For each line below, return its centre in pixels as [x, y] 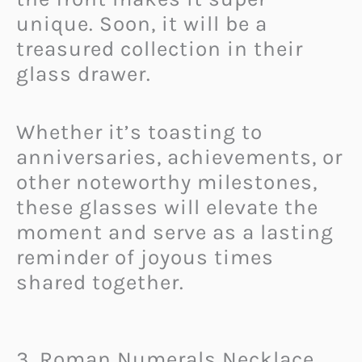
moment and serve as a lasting [175, 233]
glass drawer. [84, 74]
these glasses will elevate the [167, 208]
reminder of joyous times [145, 258]
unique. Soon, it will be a [142, 23]
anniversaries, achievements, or [179, 158]
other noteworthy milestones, [167, 183]
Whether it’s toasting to [139, 133]
